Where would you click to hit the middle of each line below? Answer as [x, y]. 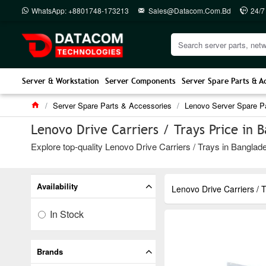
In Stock [67, 214]
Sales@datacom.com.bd [190, 10]
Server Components [140, 81]
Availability [57, 186]
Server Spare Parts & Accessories [112, 105]
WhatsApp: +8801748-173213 [80, 10]
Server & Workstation [61, 81]
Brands [50, 251]
